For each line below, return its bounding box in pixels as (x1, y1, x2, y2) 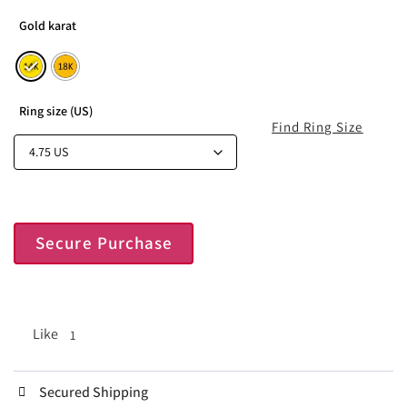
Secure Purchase (35, 232, 174, 254)
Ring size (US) (19, 102, 93, 119)
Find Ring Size (272, 118, 363, 136)
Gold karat (19, 16, 76, 34)
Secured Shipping (38, 382, 148, 402)
